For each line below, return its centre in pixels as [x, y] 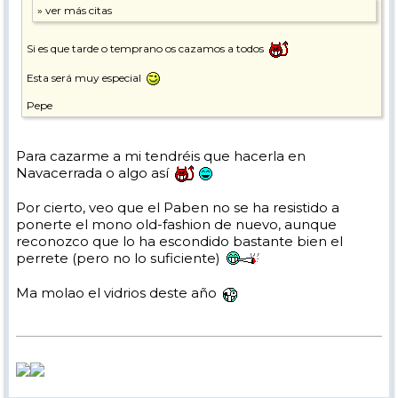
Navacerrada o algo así [94, 172]
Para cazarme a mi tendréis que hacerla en [161, 155]
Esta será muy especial [85, 77]
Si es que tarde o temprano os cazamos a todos [147, 48]
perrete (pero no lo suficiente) [120, 259]
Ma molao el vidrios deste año [118, 293]
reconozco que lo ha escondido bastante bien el [179, 242]
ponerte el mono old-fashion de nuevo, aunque [176, 225]
